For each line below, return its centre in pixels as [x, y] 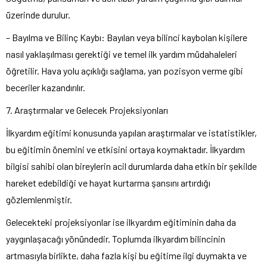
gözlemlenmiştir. [39, 199]
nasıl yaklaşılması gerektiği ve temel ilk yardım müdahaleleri [122, 54]
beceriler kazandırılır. [46, 87]
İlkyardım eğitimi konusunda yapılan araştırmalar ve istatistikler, [131, 132]
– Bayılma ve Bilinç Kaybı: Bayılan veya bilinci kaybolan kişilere [127, 37]
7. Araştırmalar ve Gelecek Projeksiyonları [87, 110]
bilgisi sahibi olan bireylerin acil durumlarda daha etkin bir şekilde [131, 166]
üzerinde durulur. [38, 14]
